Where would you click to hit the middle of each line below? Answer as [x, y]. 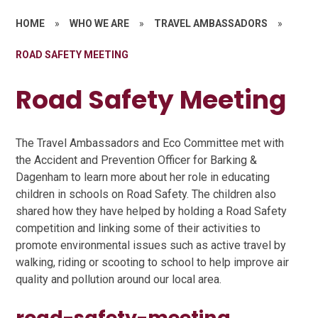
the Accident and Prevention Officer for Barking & [137, 160]
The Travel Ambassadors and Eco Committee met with [150, 143]
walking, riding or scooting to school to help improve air [153, 262]
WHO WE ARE [100, 23]
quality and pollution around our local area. [119, 279]
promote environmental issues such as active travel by [151, 245]
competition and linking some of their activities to [138, 228]
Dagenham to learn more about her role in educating [143, 177]
